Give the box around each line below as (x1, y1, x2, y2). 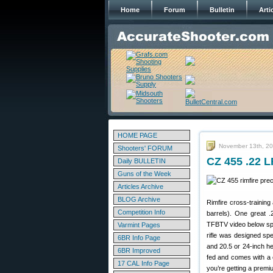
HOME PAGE (118, 132, 157, 139)
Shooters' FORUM (118, 144, 172, 152)
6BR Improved (118, 247, 160, 254)
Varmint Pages (118, 221, 160, 229)
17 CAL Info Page (118, 260, 169, 267)
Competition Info (118, 208, 165, 216)
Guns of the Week (118, 170, 171, 177)
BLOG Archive (118, 196, 160, 203)
